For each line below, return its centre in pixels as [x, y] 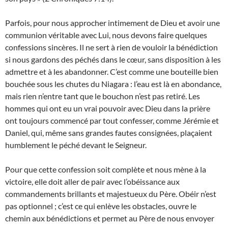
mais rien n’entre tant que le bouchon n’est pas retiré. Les [103, 96]
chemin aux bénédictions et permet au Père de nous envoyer [110, 218]
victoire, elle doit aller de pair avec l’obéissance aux [92, 182]
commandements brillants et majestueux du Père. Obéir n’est [111, 194]
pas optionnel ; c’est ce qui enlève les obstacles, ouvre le [101, 206]
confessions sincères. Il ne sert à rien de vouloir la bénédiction [111, 47]
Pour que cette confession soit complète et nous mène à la [106, 169]
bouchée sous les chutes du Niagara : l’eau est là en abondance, [113, 84]
